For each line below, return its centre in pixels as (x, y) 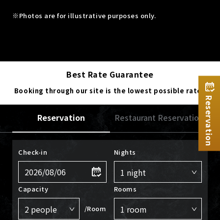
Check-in (33, 152)
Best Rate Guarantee (110, 74)
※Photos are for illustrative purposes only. (84, 15)
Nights (125, 152)
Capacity (33, 189)
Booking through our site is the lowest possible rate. (110, 90)
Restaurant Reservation (159, 117)
